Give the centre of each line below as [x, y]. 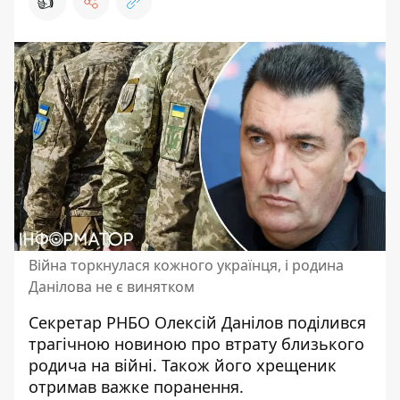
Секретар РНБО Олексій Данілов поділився [197, 322]
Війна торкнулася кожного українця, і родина [186, 265]
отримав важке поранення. [136, 387]
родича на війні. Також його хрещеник [183, 365]
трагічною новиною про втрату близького [196, 344]
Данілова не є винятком [112, 287]
